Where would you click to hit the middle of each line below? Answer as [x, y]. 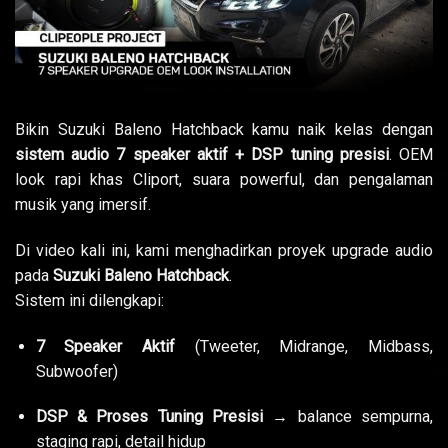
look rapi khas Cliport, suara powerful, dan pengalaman [224, 180]
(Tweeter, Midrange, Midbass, [304, 346]
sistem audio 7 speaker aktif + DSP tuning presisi [202, 155]
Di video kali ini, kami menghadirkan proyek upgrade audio [224, 250]
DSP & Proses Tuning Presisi [149, 417]
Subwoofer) [76, 371]
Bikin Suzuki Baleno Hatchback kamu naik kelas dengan [224, 130]
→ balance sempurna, [348, 417]
